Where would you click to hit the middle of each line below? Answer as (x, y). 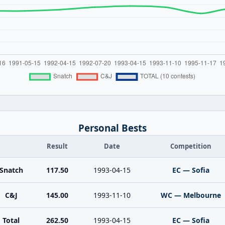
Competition (191, 146)
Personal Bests (113, 128)
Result (57, 146)
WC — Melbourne (191, 195)
